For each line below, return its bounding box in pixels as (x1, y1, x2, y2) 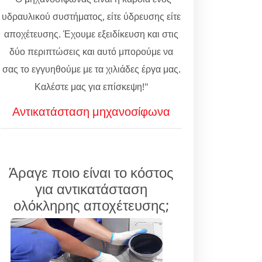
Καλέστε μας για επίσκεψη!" (34, 80, 149, 93)
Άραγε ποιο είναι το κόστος (9, 163, 174, 182)
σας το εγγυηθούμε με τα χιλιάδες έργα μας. (2, 63, 181, 75)
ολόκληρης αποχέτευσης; (13, 195, 169, 215)
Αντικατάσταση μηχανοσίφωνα (12, 104, 170, 119)
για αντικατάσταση (35, 179, 147, 198)
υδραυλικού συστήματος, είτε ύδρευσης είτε (2, 10, 181, 23)
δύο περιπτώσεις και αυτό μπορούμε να (9, 45, 173, 58)
